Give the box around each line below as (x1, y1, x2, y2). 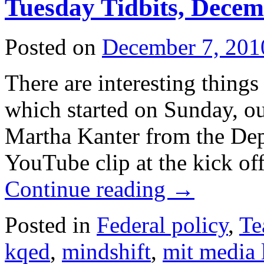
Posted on (5, 34, 96, 60)
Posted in (5, 212, 91, 237)
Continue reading (5, 176, 171, 202)
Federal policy (97, 212, 228, 237)
